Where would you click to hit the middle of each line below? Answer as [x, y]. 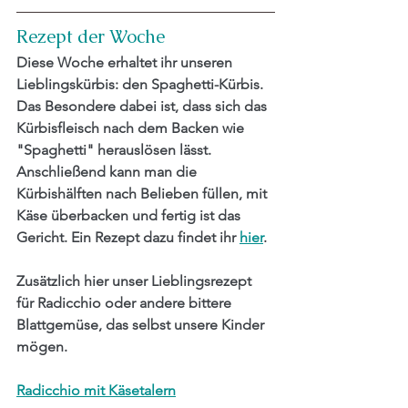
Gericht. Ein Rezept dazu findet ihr [128, 238]
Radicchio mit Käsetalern [96, 391]
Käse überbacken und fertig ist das [130, 216]
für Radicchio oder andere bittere [126, 303]
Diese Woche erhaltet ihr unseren [126, 63]
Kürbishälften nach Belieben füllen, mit [143, 194]
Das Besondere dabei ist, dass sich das [143, 107]
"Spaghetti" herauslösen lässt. [116, 150]
